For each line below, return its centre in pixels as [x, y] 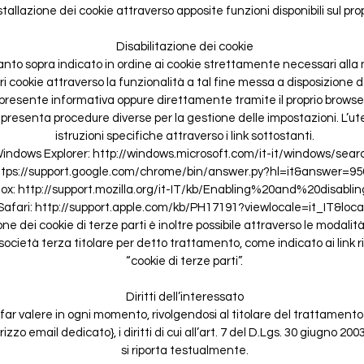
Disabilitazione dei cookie [184, 46]
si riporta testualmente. [184, 350]
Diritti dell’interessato [184, 297]
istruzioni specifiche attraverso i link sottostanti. [184, 136]
